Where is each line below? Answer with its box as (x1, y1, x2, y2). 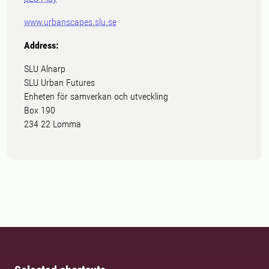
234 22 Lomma (24, 118, 81, 130)
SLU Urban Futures (24, 77, 95, 89)
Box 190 (24, 104, 55, 116)
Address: (24, 40, 58, 52)
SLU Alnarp (24, 63, 65, 75)
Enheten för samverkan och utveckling (24, 91, 168, 103)
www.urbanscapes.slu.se (24, 16, 116, 28)
